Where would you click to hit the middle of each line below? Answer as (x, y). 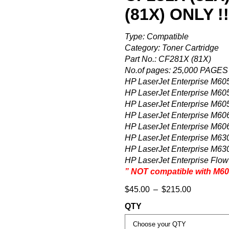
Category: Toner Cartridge (172, 48)
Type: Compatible (157, 37)
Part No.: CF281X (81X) (168, 59)
